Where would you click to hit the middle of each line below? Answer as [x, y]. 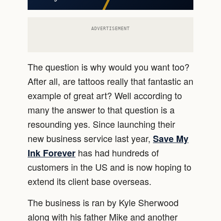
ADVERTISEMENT [110, 28]
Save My [171, 138]
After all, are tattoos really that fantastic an [110, 81]
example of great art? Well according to [105, 95]
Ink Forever [52, 153]
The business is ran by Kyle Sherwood [103, 203]
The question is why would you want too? [109, 66]
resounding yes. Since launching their [101, 124]
